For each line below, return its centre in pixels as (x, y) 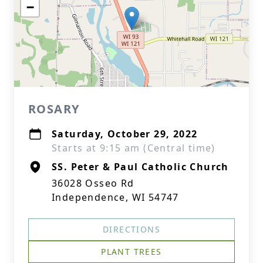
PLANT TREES (131, 252)
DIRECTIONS (131, 229)
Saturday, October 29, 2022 (125, 134)
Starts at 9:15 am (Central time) (134, 148)
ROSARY (54, 109)
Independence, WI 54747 (115, 197)
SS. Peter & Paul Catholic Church (140, 167)
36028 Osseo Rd (93, 183)
